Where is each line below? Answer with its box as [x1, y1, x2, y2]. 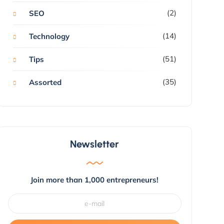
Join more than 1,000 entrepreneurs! [30, 174, 159, 184]
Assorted [28, 77, 61, 87]
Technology [28, 31, 69, 41]
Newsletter [70, 137, 119, 150]
